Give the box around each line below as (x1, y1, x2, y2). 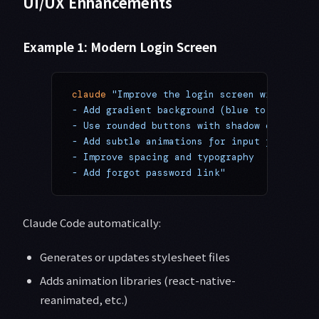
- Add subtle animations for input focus (72, 135, 294, 148)
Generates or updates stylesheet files (40, 249, 230, 265)
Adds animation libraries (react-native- (40, 273, 236, 288)
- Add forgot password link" (72, 167, 226, 179)
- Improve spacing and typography (72, 151, 254, 164)
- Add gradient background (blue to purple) (72, 104, 311, 117)
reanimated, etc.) (40, 292, 127, 308)
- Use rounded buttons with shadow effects (72, 120, 305, 132)
